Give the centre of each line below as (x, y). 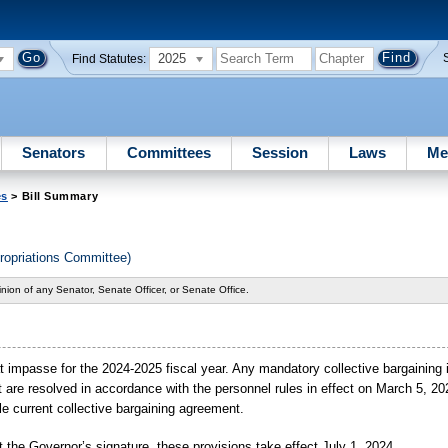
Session (279, 152)
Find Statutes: (109, 58)
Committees (168, 152)
